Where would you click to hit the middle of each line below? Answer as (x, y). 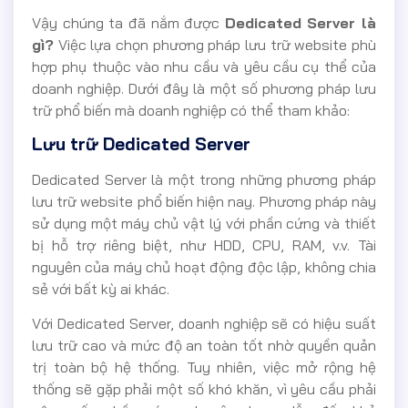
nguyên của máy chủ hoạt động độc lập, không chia (204, 267)
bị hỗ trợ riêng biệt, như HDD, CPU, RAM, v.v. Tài (204, 245)
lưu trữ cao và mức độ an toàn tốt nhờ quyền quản (204, 346)
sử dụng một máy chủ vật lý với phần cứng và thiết (204, 224)
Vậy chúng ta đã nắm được (128, 22)
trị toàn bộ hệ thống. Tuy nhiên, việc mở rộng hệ (204, 367)
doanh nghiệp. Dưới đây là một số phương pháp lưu (204, 88)
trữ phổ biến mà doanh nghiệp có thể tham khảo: (191, 110)
